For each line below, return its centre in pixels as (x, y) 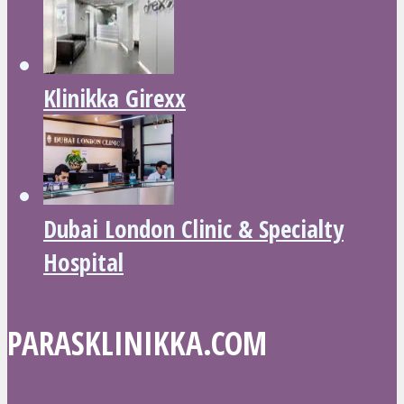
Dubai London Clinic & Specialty (193, 229)
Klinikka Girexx (115, 98)
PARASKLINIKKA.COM (137, 343)
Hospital (83, 262)
